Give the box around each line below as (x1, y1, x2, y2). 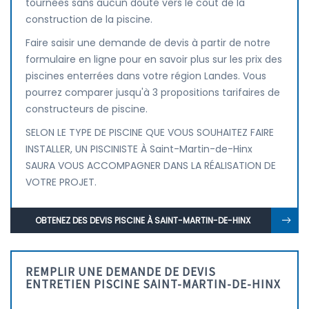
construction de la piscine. (26, 12, 152, 26)
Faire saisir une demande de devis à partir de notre (26, 36, 270, 50)
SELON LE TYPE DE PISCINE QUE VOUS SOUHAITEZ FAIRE (26, 126, 274, 139)
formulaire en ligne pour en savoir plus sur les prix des (26, 52, 282, 66)
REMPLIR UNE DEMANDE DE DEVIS (26, 264, 216, 279)
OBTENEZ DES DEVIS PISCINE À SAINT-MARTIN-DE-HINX (34, 215, 250, 226)
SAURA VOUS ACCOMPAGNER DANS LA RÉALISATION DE (26, 159, 276, 172)
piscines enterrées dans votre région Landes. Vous (26, 69, 266, 83)
